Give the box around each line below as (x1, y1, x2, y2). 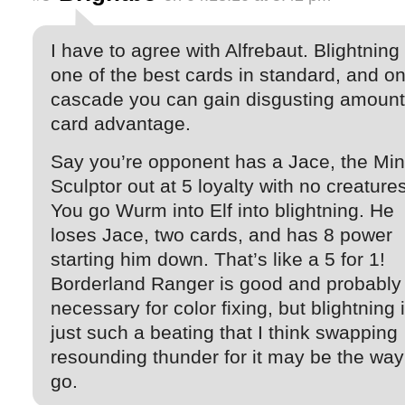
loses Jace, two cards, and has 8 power (51, 223, 392, 245)
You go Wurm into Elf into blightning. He (51, 199, 394, 221)
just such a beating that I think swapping (51, 321, 398, 343)
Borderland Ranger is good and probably (51, 272, 401, 294)
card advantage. (51, 112, 191, 134)
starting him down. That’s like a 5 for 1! (51, 248, 385, 269)
